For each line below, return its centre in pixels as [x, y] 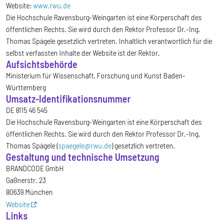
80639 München [29, 192]
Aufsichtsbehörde [42, 64]
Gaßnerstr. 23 [26, 180]
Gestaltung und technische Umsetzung [83, 157]
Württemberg [26, 87]
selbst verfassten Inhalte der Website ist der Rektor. [84, 53]
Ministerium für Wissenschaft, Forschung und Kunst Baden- [96, 75]
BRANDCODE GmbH [35, 168]
